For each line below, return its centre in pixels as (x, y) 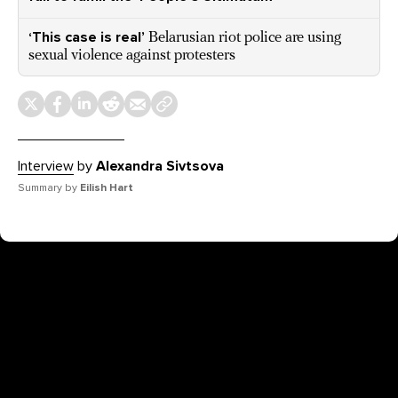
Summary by (49, 188)
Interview (46, 167)
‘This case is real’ (87, 38)
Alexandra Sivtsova (160, 167)
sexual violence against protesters (132, 56)
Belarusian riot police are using (245, 38)
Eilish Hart (107, 188)
